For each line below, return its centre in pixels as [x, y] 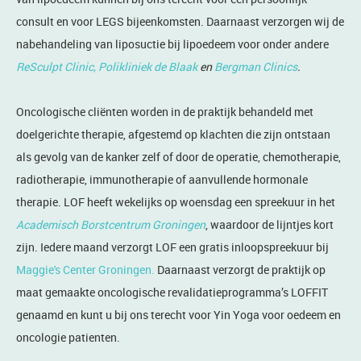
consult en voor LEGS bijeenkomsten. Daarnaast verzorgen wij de [180, 21]
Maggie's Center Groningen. [85, 270]
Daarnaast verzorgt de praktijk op [240, 270]
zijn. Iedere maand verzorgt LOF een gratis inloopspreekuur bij [172, 247]
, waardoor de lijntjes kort [270, 224]
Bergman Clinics [256, 66]
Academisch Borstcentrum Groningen [111, 224]
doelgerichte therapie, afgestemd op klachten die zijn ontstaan [173, 134]
